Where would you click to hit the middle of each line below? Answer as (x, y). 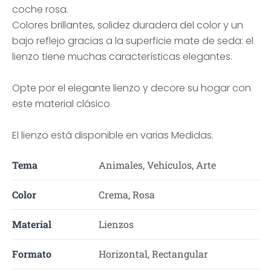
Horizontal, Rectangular (153, 254)
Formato (32, 254)
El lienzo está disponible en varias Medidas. (113, 135)
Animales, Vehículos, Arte (157, 165)
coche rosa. (40, 9)
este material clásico (61, 104)
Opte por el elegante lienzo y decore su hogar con (132, 88)
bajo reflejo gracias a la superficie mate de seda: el (133, 41)
